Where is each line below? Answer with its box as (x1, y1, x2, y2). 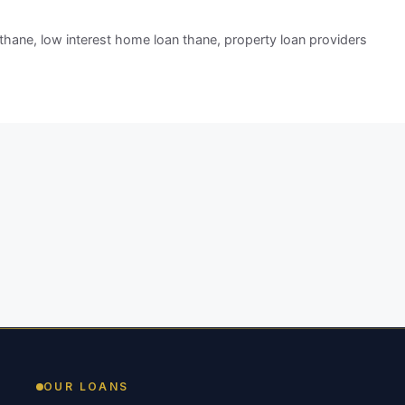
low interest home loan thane (41, 32, 218, 48)
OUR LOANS (43, 380, 129, 393)
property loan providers (224, 32, 368, 48)
